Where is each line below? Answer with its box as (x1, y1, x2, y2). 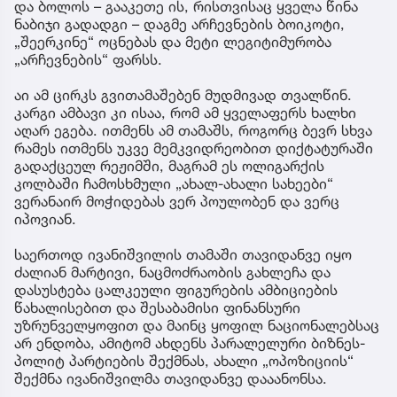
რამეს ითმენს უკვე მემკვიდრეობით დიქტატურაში (14, 139, 373, 158)
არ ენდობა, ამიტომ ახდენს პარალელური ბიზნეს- (14, 334, 365, 353)
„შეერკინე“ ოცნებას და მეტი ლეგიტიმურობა (14, 33, 331, 51)
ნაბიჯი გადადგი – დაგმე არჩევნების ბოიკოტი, (14, 15, 345, 34)
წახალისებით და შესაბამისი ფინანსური (14, 299, 300, 317)
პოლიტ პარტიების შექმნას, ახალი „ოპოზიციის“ (14, 352, 354, 370)
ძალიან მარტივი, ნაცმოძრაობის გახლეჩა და (14, 263, 331, 282)
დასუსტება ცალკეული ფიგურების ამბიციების (14, 281, 338, 300)
